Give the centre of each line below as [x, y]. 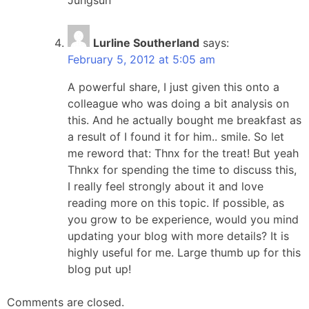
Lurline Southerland [146, 42]
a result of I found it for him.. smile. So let [176, 136]
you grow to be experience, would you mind [183, 219]
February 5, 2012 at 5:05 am [141, 59]
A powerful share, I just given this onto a [173, 87]
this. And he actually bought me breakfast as [185, 120]
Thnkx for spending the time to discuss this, [182, 169]
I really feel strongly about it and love [166, 186]
